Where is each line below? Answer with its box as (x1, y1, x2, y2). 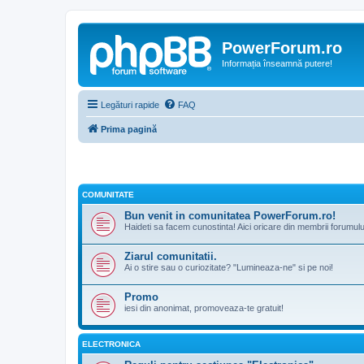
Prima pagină (101, 123, 157, 134)
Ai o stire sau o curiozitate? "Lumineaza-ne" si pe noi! (124, 262, 333, 272)
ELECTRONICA (82, 340, 141, 349)
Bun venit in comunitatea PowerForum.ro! (124, 210, 336, 222)
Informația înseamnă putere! (222, 58, 332, 68)
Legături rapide (101, 99, 159, 110)
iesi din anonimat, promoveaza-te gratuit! (124, 303, 284, 313)
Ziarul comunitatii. (124, 250, 217, 262)
